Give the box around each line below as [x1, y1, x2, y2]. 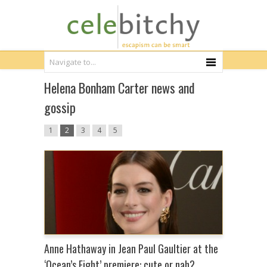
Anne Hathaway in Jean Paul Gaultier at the [44, 240, 218, 256]
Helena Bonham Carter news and [44, 78, 195, 97]
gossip [44, 98, 76, 117]
